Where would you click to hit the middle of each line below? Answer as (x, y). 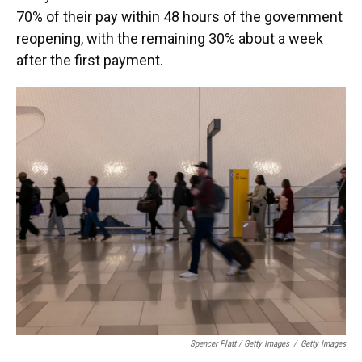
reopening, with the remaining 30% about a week (170, 38)
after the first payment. (90, 60)
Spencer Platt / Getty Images (240, 344)
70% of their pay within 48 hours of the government (179, 17)
